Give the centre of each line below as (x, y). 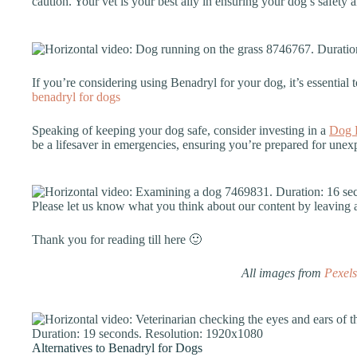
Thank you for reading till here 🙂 (117, 240)
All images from (282, 273)
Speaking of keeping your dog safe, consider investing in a (180, 130)
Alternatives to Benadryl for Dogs (117, 348)
